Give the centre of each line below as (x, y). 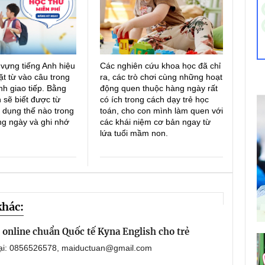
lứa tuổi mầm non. (134, 133)
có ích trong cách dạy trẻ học (154, 99)
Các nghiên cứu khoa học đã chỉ (160, 65)
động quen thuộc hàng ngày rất (159, 88)
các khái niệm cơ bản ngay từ (155, 122)
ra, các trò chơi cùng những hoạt (161, 77)
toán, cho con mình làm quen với (161, 110)
